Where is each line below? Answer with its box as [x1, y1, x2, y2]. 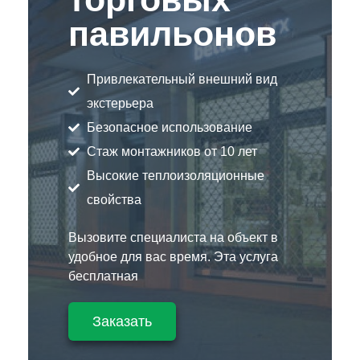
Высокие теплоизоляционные [86, 169, 264, 182]
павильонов [68, 14, 276, 53]
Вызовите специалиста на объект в [68, 231, 278, 244]
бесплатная [68, 269, 138, 283]
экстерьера [86, 96, 153, 110]
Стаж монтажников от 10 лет [86, 145, 257, 158]
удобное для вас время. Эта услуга [68, 250, 278, 264]
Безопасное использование [86, 121, 252, 134]
